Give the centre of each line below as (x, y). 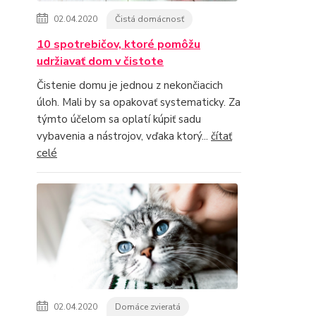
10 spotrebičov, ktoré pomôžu (119, 44)
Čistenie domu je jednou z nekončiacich (130, 85)
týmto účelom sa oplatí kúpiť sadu (119, 119)
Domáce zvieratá (148, 306)
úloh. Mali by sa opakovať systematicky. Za (139, 102)
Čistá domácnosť (150, 19)
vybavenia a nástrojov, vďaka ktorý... (124, 136)
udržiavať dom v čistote (100, 61)
